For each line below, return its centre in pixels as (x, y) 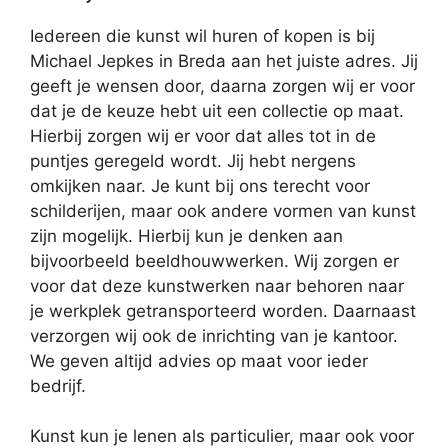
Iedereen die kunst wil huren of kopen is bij (202, 35)
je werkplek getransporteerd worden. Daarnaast (223, 310)
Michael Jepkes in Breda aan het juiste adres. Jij (224, 60)
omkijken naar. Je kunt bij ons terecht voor (200, 185)
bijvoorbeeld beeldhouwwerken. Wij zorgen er (214, 260)
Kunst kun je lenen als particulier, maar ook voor (222, 436)
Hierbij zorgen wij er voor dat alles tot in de (203, 135)
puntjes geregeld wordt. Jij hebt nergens (193, 160)
